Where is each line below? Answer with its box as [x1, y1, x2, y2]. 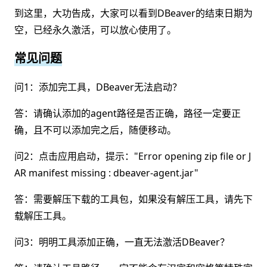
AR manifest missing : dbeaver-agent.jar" [14, 166, 198, 180]
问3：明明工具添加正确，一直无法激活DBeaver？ [14, 235, 229, 249]
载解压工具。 [14, 209, 72, 223]
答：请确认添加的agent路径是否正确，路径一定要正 [14, 107, 241, 120]
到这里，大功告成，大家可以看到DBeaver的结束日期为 [14, 7, 253, 20]
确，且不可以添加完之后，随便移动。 [14, 123, 176, 137]
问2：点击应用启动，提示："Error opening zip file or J [14, 150, 251, 163]
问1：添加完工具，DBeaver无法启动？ [14, 80, 182, 94]
